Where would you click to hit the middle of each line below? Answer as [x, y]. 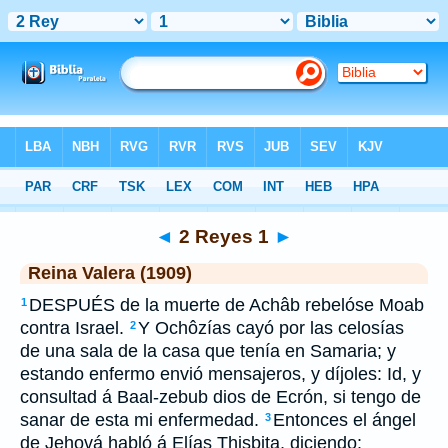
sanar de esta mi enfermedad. [139, 420]
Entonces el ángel [344, 420]
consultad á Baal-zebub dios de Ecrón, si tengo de [220, 397]
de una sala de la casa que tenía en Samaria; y [208, 351]
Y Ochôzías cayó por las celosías [271, 328]
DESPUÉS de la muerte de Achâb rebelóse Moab [226, 305]
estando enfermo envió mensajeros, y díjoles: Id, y [220, 374]
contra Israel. [72, 328]
